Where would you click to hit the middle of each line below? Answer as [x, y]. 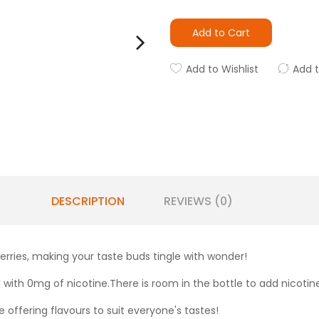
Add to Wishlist [222, 69]
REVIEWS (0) [198, 201]
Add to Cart [221, 33]
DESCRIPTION [88, 201]
